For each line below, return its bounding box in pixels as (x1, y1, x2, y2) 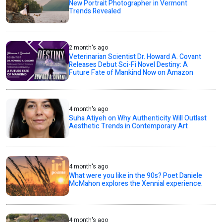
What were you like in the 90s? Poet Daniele (69, 170, 203, 181)
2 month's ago (69, 43, 109, 53)
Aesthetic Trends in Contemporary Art (69, 121, 188, 132)
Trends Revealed (69, 6, 121, 17)
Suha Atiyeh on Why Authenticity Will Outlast (69, 113, 207, 124)
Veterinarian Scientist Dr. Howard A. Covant (69, 52, 202, 62)
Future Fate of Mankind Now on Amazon (69, 67, 194, 78)
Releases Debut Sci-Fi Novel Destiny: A (69, 59, 188, 70)
